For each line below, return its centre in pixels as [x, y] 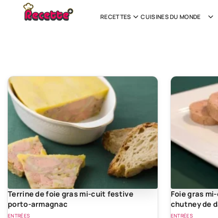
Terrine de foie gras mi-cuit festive [71, 194]
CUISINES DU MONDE [171, 17]
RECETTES [116, 17]
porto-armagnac [38, 204]
